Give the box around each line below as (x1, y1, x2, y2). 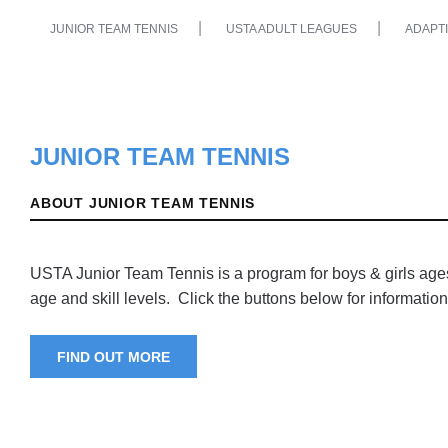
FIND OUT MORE (57, 348, 170, 365)
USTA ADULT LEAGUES (226, 22, 357, 36)
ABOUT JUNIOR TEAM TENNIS (30, 195, 256, 211)
